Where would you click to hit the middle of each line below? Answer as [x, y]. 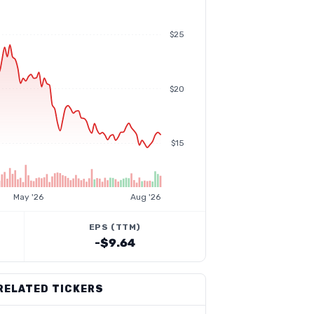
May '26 [29, 197]
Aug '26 [145, 197]
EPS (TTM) [115, 227]
